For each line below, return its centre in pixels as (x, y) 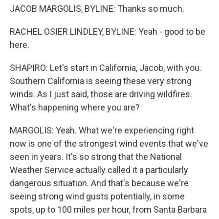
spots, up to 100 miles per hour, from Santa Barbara (108, 209)
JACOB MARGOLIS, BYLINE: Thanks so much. (97, 9)
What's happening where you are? (75, 107)
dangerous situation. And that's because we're (99, 183)
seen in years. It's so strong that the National (96, 157)
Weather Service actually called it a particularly (99, 170)
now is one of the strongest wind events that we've (109, 143)
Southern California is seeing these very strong (101, 81)
